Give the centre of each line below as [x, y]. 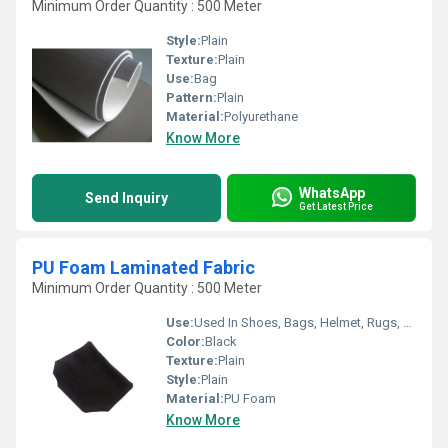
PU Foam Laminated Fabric [143, 267]
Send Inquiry [126, 198]
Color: [185, 341]
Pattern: [191, 97]
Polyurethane [261, 116]
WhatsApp [332, 192]
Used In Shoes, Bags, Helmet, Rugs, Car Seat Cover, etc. [298, 322]
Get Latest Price [336, 206]
